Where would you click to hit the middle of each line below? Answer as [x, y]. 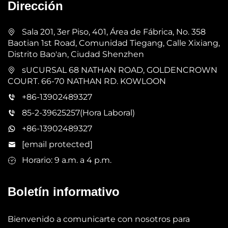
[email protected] [57, 144]
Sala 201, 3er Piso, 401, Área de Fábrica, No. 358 [114, 32]
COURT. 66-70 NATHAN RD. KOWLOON [87, 81]
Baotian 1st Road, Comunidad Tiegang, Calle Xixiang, [114, 43]
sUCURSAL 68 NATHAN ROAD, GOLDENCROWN [120, 70]
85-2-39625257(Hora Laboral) [78, 112]
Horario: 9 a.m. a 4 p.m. [67, 160]
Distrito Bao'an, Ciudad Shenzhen [76, 54]
